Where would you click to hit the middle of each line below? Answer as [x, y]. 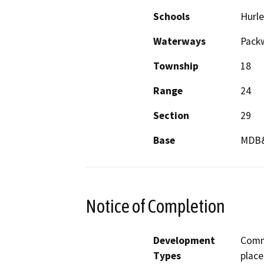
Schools [171, 16]
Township [176, 66]
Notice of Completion [155, 206]
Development [184, 241]
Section [171, 115]
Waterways [179, 41]
